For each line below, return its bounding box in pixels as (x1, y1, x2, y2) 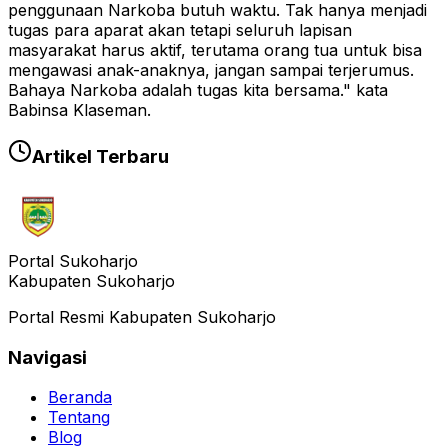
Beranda (48, 387, 112, 408)
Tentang (48, 407, 110, 428)
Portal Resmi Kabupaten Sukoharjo (8, 306, 276, 327)
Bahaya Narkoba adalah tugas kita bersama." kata (8, 80, 388, 101)
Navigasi (8, 345, 87, 369)
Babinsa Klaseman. (8, 100, 151, 121)
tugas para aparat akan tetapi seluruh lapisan (8, 20, 352, 41)
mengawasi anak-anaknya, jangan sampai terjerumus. (8, 60, 414, 81)
